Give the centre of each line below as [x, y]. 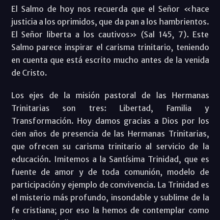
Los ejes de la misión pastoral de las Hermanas [110, 96]
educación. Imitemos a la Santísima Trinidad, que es [110, 159]
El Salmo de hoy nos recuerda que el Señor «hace [110, 9]
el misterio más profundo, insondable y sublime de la [110, 198]
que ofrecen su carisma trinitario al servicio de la [110, 147]
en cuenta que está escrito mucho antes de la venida [110, 60]
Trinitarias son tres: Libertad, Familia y [110, 108]
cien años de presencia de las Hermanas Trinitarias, [110, 134]
